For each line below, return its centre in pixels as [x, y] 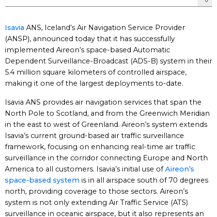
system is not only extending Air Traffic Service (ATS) [96, 202]
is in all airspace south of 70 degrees [144, 180]
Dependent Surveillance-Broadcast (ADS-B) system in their [108, 61]
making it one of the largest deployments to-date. [94, 83]
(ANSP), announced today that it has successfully [90, 39]
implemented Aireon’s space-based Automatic [87, 50]
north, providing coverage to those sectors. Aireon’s [96, 191]
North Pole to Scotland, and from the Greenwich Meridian [107, 113]
